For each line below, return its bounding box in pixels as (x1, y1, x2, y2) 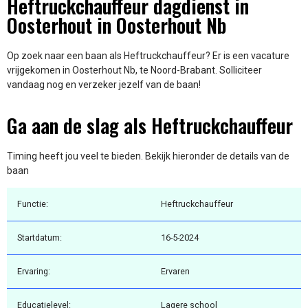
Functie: (17, 199, 48, 210)
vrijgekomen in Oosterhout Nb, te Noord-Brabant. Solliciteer (7, 65, 262, 76)
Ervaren (161, 266, 190, 277)
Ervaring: (17, 266, 50, 277)
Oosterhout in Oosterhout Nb (7, 11, 226, 40)
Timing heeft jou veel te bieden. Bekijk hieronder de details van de (7, 150, 289, 162)
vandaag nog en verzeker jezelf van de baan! (7, 79, 201, 91)
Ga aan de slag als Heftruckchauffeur (7, 111, 293, 140)
